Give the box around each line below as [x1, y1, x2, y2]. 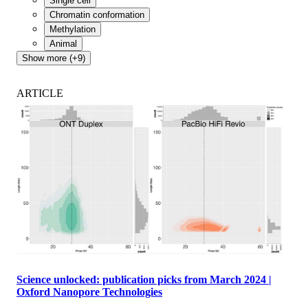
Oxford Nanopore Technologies [16, 285, 162, 298]
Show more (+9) [22, 52, 85, 63]
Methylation [49, 23, 96, 34]
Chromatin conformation [49, 9, 144, 20]
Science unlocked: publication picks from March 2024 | [16, 273, 272, 285]
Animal [49, 38, 77, 49]
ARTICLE [16, 87, 63, 99]
